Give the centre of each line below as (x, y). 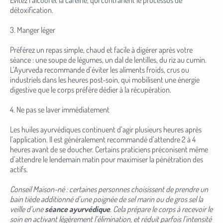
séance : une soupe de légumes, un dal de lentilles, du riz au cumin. (108, 60)
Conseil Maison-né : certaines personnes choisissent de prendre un (109, 189)
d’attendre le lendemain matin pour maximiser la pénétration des (107, 160)
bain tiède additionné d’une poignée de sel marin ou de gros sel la (107, 199)
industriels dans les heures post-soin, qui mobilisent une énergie (105, 80)
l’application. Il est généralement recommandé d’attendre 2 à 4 (103, 140)
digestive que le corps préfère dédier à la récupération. (91, 90)
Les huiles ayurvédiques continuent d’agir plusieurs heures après (106, 130)
